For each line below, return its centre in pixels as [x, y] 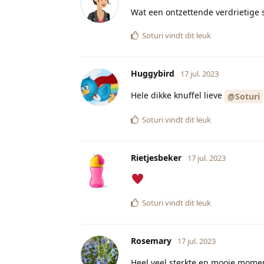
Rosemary [151, 240]
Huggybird [153, 73]
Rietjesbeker [156, 157]
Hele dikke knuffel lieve [178, 95]
